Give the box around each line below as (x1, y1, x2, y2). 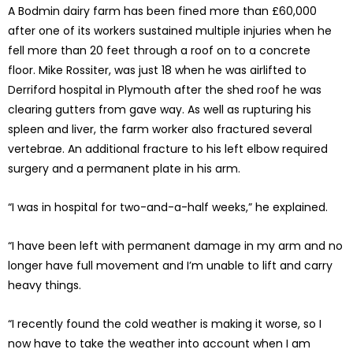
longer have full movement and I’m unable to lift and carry (8, 258, 333, 274)
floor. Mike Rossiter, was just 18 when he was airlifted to (8, 62, 307, 79)
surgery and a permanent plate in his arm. (8, 161, 240, 177)
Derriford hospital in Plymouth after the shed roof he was (8, 82, 321, 98)
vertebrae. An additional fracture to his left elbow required (8, 141, 328, 158)
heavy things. (8, 277, 81, 294)
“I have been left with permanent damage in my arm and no (8, 238, 343, 255)
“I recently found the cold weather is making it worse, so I (8, 316, 321, 333)
